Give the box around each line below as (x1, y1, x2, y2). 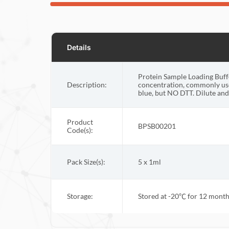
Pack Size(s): (66, 158, 105, 166)
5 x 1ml (138, 158, 161, 166)
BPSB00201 (138, 122, 176, 130)
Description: (66, 81, 107, 89)
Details (66, 43, 91, 52)
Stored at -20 (138, 192, 179, 200)
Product (66, 118, 93, 126)
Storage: (66, 192, 93, 200)
